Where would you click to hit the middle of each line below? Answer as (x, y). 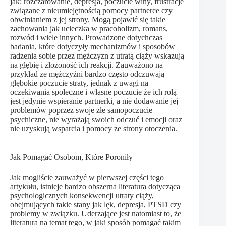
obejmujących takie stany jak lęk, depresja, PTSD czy (96, 205)
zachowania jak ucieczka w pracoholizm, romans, (89, 29)
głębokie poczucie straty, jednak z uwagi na (79, 83)
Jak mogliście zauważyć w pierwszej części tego (87, 178)
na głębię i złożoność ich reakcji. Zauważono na (87, 65)
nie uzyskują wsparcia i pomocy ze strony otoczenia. (94, 129)
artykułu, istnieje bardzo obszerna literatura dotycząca (95, 187)
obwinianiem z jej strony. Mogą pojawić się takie (88, 20)
